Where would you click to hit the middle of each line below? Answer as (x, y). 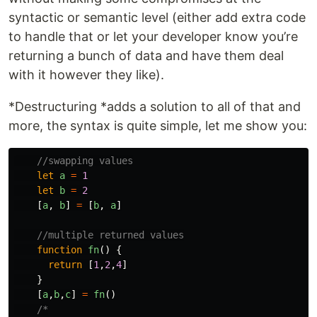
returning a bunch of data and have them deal (146, 56)
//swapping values (85, 161)
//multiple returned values (110, 235)
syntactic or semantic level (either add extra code (157, 18)
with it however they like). (86, 75)
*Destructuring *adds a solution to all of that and (155, 107)
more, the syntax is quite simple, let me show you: (158, 126)
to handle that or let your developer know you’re (153, 37)
